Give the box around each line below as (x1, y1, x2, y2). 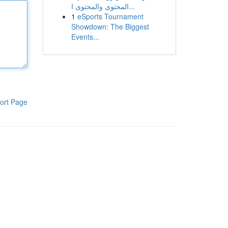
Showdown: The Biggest (71, 21, 149, 32)
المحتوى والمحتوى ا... (128, 1, 135, 11)
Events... (71, 32, 99, 42)
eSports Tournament (77, 11, 144, 21)
